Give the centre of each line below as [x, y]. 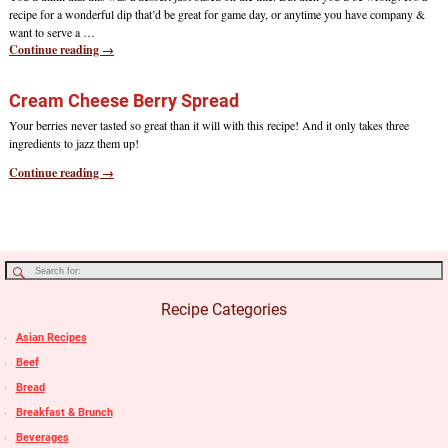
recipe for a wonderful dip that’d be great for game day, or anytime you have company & [216, 14]
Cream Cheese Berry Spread [123, 100]
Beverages [42, 437]
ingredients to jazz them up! [73, 142]
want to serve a [45, 32]
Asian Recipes [51, 337]
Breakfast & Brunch [64, 412]
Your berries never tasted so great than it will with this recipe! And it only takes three [208, 124]
